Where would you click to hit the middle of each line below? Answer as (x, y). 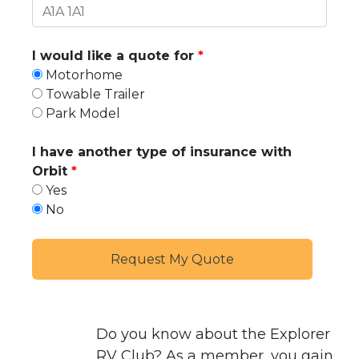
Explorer (300, 334)
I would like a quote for (113, 55)
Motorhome (85, 75)
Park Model (83, 113)
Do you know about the (183, 334)
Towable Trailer (96, 94)
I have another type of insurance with (162, 151)
